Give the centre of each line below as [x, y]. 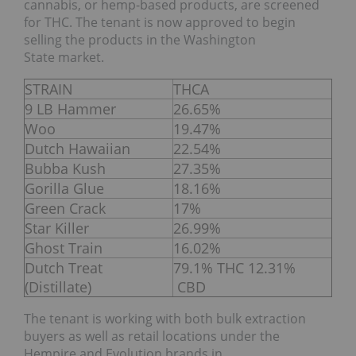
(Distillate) [58, 287]
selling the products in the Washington [140, 40]
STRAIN [49, 89]
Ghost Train [64, 248]
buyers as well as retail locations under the [152, 337]
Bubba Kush [65, 169]
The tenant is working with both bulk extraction [165, 319]
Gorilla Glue [64, 189]
